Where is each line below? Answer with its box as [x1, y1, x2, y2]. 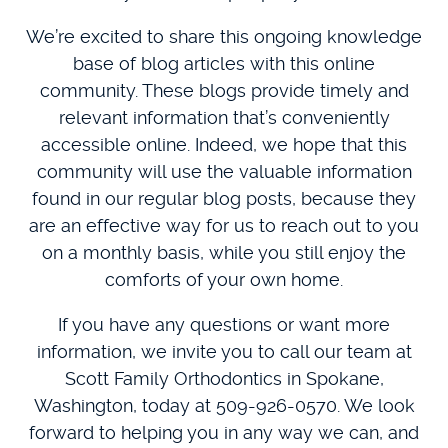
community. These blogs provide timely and [39, 79, 409, 101]
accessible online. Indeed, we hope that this [41, 133, 407, 155]
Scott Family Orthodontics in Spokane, [64, 367, 384, 389]
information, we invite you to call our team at [36, 340, 412, 362]
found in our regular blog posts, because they [32, 187, 416, 209]
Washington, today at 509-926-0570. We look [33, 394, 415, 416]
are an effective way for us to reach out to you [29, 214, 419, 236]
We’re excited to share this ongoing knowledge [26, 25, 422, 47]
